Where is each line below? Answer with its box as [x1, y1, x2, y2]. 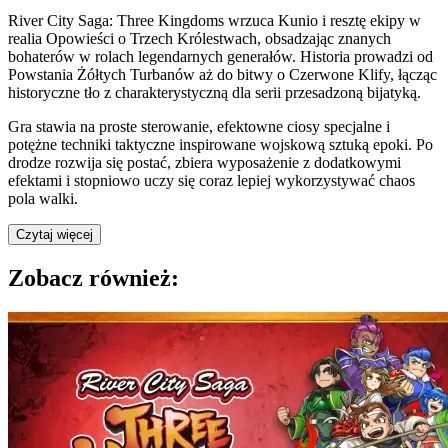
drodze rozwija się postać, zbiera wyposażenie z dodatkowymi [8, 153, 401, 171]
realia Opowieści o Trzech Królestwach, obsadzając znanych [8, 29, 391, 47]
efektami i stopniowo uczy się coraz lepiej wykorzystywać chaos [8, 171, 415, 189]
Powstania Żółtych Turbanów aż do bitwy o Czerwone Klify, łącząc [8, 65, 437, 83]
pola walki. [8, 189, 78, 207]
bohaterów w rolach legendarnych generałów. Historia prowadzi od [8, 47, 433, 65]
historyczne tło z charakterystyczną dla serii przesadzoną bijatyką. [8, 83, 421, 101]
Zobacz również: [8, 264, 179, 291]
